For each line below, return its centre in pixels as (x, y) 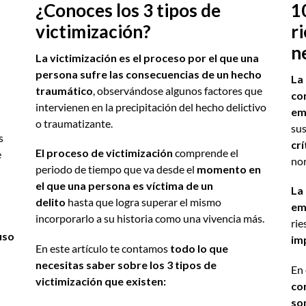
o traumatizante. (74, 124)
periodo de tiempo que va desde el (116, 169)
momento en (229, 169)
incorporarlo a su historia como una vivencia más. (150, 219)
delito (51, 202)
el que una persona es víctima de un (125, 186)
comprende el (206, 153)
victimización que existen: (101, 281)
